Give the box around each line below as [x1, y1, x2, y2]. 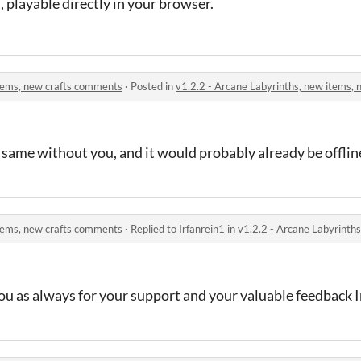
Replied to [131, 222, 179, 235]
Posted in [131, 79, 176, 93]
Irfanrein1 [179, 222, 225, 235]
